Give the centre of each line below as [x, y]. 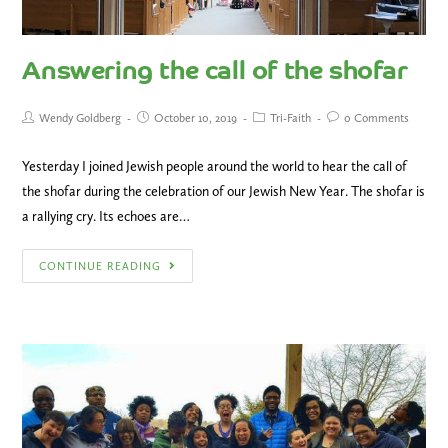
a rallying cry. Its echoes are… [106, 217]
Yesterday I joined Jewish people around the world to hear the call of [215, 167]
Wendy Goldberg [80, 118]
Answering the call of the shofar [215, 73]
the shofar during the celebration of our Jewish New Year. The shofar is [224, 192]
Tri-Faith [291, 118]
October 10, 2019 [196, 118]
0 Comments [377, 118]
